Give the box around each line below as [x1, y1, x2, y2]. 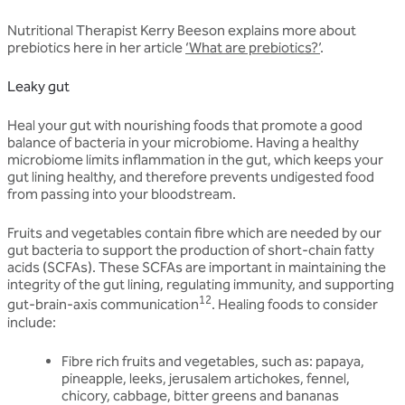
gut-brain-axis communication [7, 296, 199, 314]
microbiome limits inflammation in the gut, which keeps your [7, 151, 383, 169]
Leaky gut [7, 78, 70, 96]
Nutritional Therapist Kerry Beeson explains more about [7, 22, 356, 40]
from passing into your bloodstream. [7, 185, 236, 203]
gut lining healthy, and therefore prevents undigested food [7, 168, 374, 186]
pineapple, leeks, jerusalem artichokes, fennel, [61, 369, 350, 387]
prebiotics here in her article [7, 39, 185, 57]
